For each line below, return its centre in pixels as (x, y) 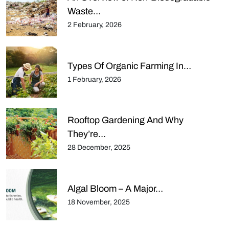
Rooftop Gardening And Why (125, 120)
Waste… (84, 12)
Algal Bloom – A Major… (115, 188)
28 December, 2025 (99, 148)
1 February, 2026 (94, 79)
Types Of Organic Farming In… (129, 66)
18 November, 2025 (99, 202)
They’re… (87, 134)
